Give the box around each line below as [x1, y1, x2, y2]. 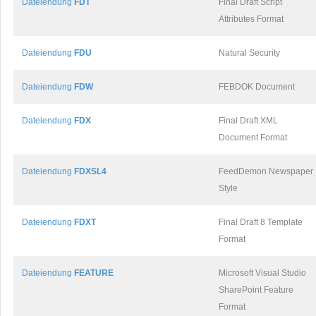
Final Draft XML [219, 116, 278, 126]
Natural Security [219, 48, 280, 58]
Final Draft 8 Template [219, 217, 303, 227]
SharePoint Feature [219, 285, 293, 295]
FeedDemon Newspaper [219, 166, 313, 176]
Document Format [219, 133, 287, 142]
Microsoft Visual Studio [219, 268, 306, 278]
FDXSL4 [74, 166, 107, 176]
